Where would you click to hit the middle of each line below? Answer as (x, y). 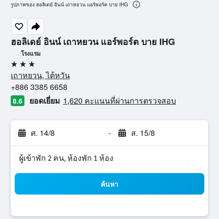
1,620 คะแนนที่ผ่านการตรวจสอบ (120, 100)
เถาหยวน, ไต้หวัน (40, 75)
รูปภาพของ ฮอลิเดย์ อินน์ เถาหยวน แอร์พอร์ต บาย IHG (69, 5)
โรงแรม (31, 53)
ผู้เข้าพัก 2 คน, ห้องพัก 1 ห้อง (66, 158)
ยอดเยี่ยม (45, 100)
